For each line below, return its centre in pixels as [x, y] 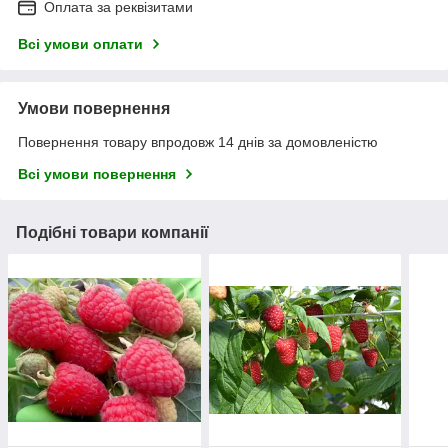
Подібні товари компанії [112, 232]
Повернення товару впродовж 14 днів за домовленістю [198, 141]
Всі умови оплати [80, 43]
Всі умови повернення [97, 173]
